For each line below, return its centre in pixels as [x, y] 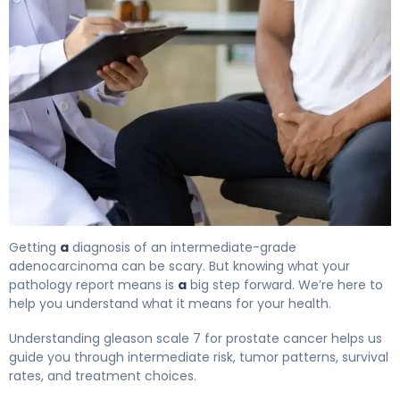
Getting [34, 247]
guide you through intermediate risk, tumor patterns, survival [199, 357]
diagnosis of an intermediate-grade [183, 247]
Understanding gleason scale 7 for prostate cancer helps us [196, 338]
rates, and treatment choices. [103, 375]
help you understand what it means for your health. [170, 303]
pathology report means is [93, 284]
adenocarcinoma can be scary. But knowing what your [179, 266]
